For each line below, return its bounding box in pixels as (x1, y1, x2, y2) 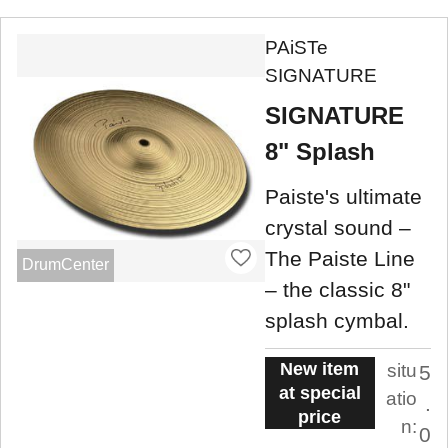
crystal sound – (265, 216, 411, 240)
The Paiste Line (265, 247, 415, 271)
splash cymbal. (265, 309, 409, 333)
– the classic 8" (265, 278, 410, 302)
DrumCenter (21, 256, 109, 274)
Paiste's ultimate (265, 185, 422, 209)
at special (278, 382, 361, 403)
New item (280, 358, 360, 379)
